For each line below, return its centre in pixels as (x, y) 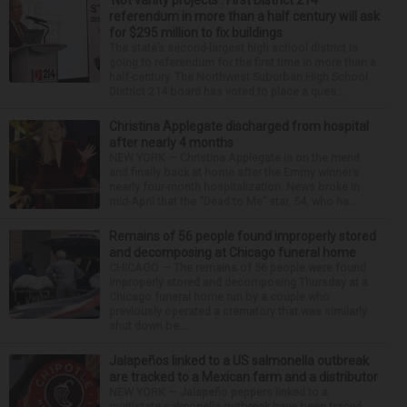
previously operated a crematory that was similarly (238, 312)
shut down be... (148, 326)
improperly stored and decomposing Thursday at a (238, 283)
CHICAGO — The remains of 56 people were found (238, 268)
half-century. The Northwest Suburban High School (238, 77)
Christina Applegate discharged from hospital (239, 127)
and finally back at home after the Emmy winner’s (234, 173)
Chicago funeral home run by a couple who (219, 297)
